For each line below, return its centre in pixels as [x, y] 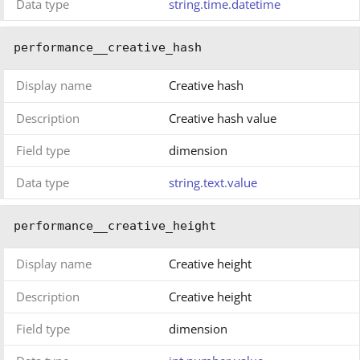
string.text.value [213, 183]
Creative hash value [223, 119]
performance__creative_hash [108, 48]
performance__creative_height [115, 226]
